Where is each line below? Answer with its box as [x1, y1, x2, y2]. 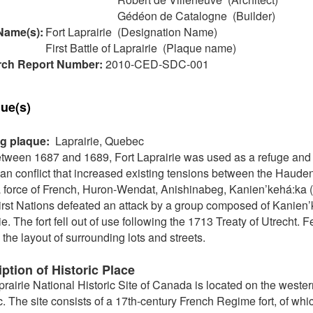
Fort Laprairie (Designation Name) [45, 23, 217, 40]
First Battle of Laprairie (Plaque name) [45, 39, 236, 56]
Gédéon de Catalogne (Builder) [117, 7, 275, 24]
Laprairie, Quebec [52, 133, 144, 150]
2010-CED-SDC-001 [105, 55, 209, 72]
